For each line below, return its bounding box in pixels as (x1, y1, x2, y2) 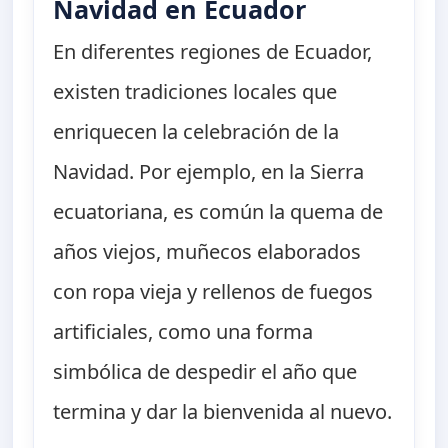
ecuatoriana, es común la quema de (53, 198, 384, 226)
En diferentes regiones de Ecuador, (53, 38, 373, 66)
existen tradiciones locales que (53, 78, 338, 106)
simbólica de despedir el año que (53, 358, 358, 386)
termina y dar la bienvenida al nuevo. (53, 398, 393, 426)
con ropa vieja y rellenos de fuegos (53, 278, 374, 306)
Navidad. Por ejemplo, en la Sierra (53, 158, 365, 186)
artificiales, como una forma (53, 318, 314, 346)
